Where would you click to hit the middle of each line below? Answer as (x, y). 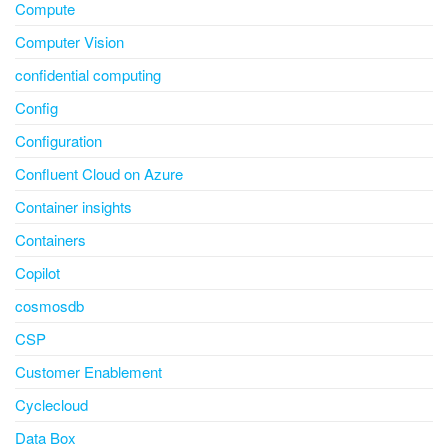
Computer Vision (69, 42)
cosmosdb (49, 306)
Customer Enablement (88, 372)
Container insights (73, 207)
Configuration (58, 141)
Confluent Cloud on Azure (99, 174)
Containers (50, 240)
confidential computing (88, 75)
